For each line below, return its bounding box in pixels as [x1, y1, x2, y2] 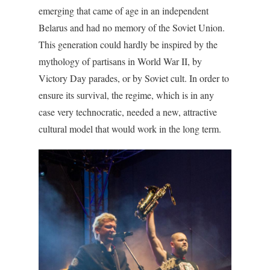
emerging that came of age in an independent [39, 4, 209, 17]
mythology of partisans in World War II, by [39, 55, 202, 67]
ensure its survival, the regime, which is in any [39, 89, 214, 101]
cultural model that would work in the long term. [39, 122, 221, 135]
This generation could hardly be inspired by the [39, 38, 218, 51]
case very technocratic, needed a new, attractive [39, 105, 217, 118]
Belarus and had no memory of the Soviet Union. [39, 21, 225, 34]
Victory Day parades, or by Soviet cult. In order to [39, 72, 229, 84]
